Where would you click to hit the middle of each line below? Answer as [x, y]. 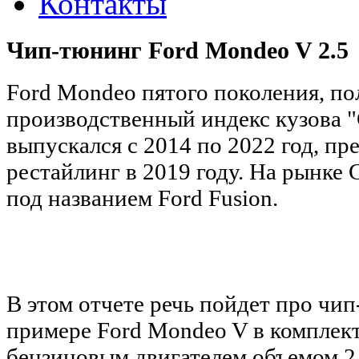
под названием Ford [107, 198]
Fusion [240, 198]
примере [49, 331]
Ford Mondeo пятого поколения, [168, 93]
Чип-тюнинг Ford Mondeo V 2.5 [177, 50]
